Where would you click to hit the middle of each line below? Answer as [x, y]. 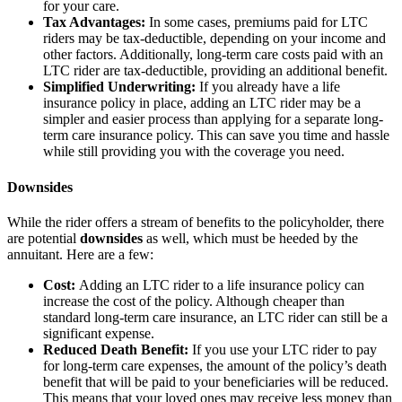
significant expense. [99, 333]
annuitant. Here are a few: [80, 254]
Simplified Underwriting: [119, 87]
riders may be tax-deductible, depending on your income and [214, 39]
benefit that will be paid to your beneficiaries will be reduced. [216, 381]
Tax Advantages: [94, 22]
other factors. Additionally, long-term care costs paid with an [213, 55]
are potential [44, 238]
